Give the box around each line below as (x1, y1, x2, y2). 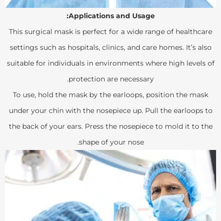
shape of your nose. (78, 137, 144, 147)
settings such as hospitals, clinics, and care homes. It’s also (9, 42, 212, 52)
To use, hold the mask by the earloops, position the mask (13, 90, 208, 99)
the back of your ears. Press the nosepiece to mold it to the (8, 121, 213, 131)
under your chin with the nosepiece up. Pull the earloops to (8, 106, 213, 115)
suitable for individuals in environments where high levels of (6, 58, 215, 68)
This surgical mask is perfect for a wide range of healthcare (9, 27, 212, 36)
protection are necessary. (69, 74, 154, 83)
